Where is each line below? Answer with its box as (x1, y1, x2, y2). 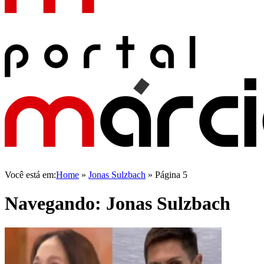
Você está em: (5, 170, 56, 180)
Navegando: (5, 193, 106, 214)
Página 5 (155, 170, 187, 180)
